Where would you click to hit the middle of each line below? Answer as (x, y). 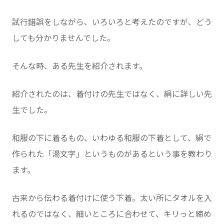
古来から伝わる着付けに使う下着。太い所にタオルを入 (112, 198)
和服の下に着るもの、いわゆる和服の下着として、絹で (112, 138)
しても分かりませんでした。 (63, 38)
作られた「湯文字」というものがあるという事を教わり (112, 154)
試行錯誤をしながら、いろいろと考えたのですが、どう (112, 22)
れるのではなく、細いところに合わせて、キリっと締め (112, 214)
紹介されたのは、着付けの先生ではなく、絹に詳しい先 (112, 94)
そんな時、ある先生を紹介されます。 (79, 66)
